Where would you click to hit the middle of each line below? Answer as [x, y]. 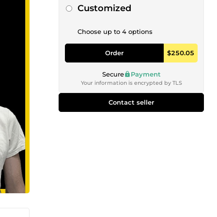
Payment [146, 74]
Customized [104, 8]
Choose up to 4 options [115, 31]
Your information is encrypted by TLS [131, 83]
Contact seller [131, 102]
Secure [113, 74]
